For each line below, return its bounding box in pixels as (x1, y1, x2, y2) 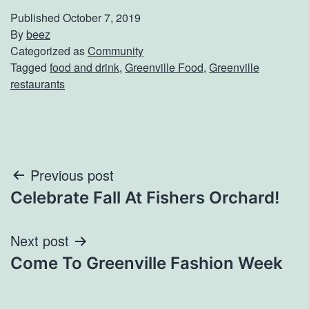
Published (10, 9, 63, 26)
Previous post (30, 164, 114, 185)
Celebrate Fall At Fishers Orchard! (10, 187, 279, 208)
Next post (10, 230, 69, 250)
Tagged (10, 59, 50, 75)
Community (88, 42, 143, 59)
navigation (10, 195, 130, 226)
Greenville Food (125, 59, 203, 75)
